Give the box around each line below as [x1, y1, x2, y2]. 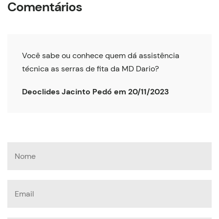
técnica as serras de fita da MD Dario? [22, 64, 159, 74]
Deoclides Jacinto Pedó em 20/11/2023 [22, 87, 169, 97]
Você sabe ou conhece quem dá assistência [22, 50, 179, 61]
